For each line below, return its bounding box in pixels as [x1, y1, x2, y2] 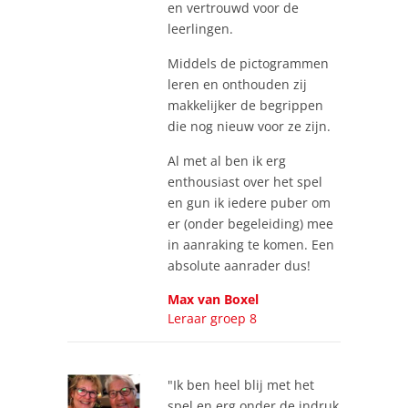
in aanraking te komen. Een [168, 235, 334, 253]
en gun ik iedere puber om [168, 193, 331, 211]
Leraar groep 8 [168, 309, 257, 327]
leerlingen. [168, 19, 233, 37]
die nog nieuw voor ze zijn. [168, 117, 331, 135]
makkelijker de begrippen [168, 96, 323, 114]
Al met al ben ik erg [168, 151, 286, 169]
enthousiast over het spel [168, 172, 322, 190]
